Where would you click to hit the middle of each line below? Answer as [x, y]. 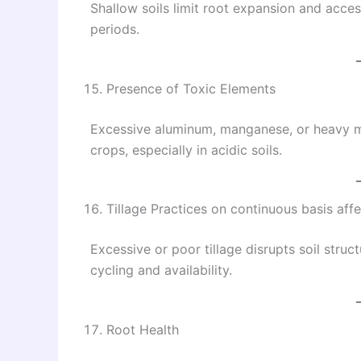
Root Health [143, 329]
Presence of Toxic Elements [191, 88]
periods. [115, 29]
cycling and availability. [161, 270]
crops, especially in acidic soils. [186, 149]
